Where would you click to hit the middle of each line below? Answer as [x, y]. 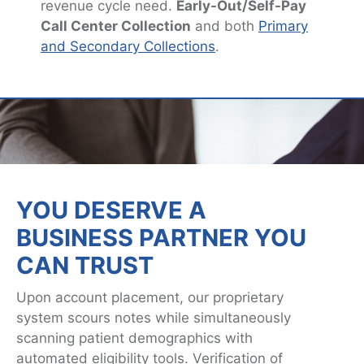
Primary [283, 26]
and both [225, 26]
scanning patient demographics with [134, 338]
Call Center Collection [116, 26]
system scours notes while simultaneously [154, 317]
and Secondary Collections [128, 46]
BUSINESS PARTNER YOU [161, 237]
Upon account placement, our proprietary [150, 297]
